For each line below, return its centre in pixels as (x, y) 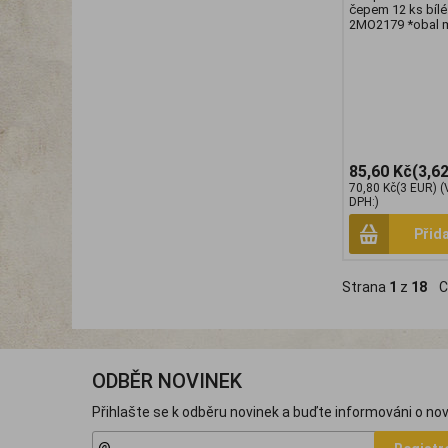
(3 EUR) (416, 188)
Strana (365, 287)
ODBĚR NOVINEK (167, 381)
